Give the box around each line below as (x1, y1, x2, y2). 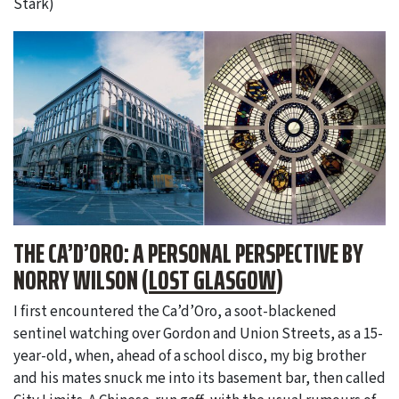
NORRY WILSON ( (13, 259, 149, 302)
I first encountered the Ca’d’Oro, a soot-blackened (13, 300, 337, 322)
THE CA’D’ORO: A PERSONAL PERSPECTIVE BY (13, 232, 363, 275)
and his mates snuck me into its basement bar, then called (13, 367, 386, 389)
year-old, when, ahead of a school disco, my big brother (13, 345, 366, 367)
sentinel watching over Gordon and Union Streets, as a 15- (13, 322, 383, 345)
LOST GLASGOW (149, 259, 276, 302)
